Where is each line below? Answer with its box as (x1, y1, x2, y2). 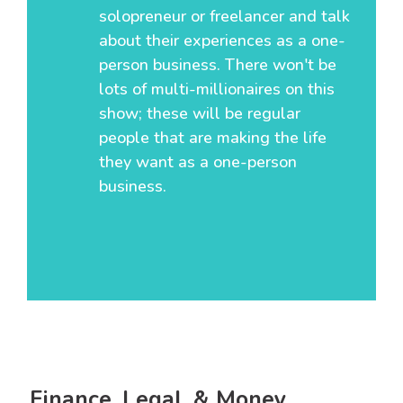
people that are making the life (99, 126, 327, 148)
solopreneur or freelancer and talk (99, 4, 350, 27)
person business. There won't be (99, 53, 336, 76)
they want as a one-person (99, 150, 297, 173)
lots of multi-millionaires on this (99, 77, 335, 100)
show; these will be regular (99, 102, 300, 124)
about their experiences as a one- (99, 29, 345, 51)
